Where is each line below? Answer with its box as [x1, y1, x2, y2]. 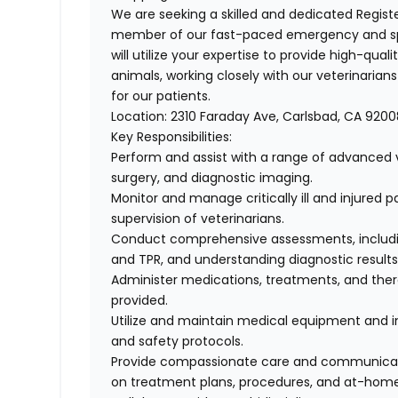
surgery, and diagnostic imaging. [111, 169, 317, 187]
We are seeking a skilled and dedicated [111, 5, 357, 24]
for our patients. [111, 87, 215, 106]
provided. [111, 291, 172, 310]
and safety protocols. [111, 332, 248, 351]
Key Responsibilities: [111, 128, 233, 147]
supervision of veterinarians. [111, 210, 289, 228]
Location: [111, 107, 171, 126]
